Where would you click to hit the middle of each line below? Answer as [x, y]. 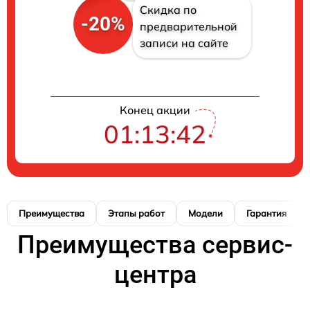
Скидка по [168, 9]
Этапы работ [136, 213]
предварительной [188, 26]
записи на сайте [184, 43]
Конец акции [155, 110]
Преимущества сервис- [155, 245]
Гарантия [266, 213]
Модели [206, 213]
